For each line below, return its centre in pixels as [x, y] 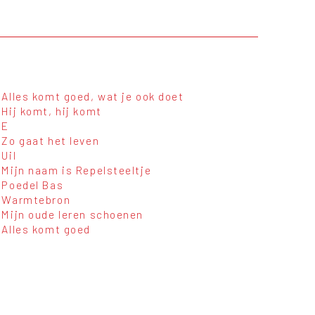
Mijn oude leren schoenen [73, 214]
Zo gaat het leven [51, 141]
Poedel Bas [33, 185]
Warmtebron [36, 200]
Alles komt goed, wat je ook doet [93, 96]
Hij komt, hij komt [52, 111]
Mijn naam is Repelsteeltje [77, 170]
